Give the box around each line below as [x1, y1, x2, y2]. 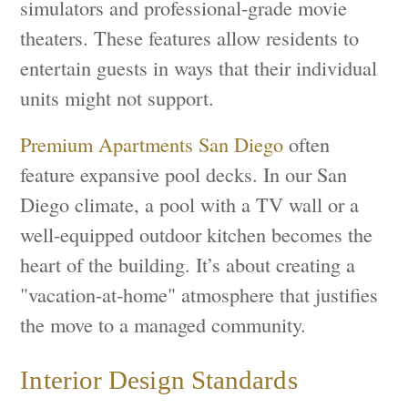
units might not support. [20, 83, 215, 111]
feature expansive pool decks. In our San [20, 159, 348, 188]
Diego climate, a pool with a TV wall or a [20, 189, 360, 218]
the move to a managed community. [20, 310, 307, 338]
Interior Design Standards [20, 364, 298, 394]
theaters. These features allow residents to [20, 23, 360, 51]
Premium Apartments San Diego [20, 129, 284, 158]
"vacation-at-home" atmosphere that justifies [20, 280, 379, 308]
